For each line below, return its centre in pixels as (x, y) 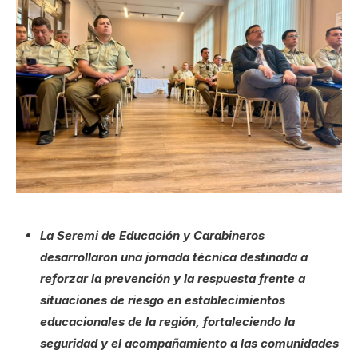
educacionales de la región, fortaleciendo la (167, 322)
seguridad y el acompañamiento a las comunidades (189, 344)
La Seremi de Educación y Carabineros (152, 236)
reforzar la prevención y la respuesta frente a (173, 279)
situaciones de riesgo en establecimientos (163, 300)
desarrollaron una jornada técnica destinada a (174, 257)
